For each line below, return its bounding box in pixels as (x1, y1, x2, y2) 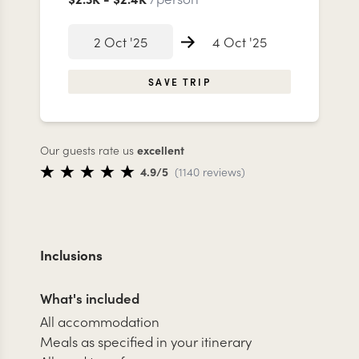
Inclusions (40, 244, 103, 264)
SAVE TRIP (148, 75, 211, 89)
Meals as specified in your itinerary (40, 331, 252, 351)
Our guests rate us (40, 142, 134, 159)
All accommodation (40, 311, 159, 331)
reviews (199, 163, 241, 179)
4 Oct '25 (212, 32, 267, 52)
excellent (137, 142, 184, 159)
